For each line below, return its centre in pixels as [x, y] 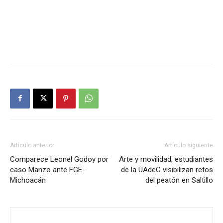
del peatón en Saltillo [179, 180]
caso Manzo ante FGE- [48, 169]
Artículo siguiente [189, 145]
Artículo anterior [32, 145]
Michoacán [28, 180]
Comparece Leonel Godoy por [59, 159]
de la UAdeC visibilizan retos [167, 169]
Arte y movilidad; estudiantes [166, 159]
